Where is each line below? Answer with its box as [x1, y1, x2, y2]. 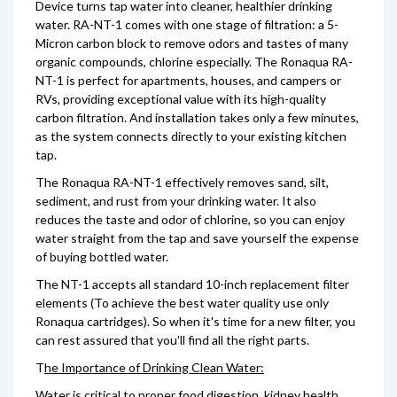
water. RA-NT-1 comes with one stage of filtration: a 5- [35, 17, 339, 32]
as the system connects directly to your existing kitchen [35, 128, 346, 144]
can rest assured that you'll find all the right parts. [35, 332, 309, 347]
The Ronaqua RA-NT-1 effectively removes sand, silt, [35, 175, 329, 190]
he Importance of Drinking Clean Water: [44, 360, 264, 375]
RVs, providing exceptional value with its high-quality [35, 91, 326, 106]
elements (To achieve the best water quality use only [35, 295, 329, 310]
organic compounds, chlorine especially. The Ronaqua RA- [35, 54, 353, 69]
